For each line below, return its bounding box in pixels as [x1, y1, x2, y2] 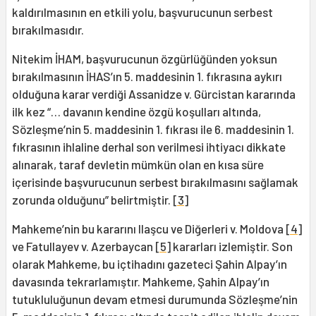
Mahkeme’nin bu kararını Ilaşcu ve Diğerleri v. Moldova [12, 221, 286, 236]
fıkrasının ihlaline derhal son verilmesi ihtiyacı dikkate [12, 140, 286, 154]
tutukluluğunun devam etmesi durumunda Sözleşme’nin [12, 292, 298, 307]
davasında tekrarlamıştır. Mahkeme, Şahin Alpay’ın [12, 274, 269, 289]
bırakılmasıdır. [12, 23, 84, 37]
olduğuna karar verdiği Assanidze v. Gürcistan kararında [12, 87, 296, 102]
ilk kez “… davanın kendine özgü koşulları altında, [12, 104, 261, 119]
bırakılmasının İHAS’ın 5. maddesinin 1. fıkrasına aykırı [12, 69, 282, 84]
